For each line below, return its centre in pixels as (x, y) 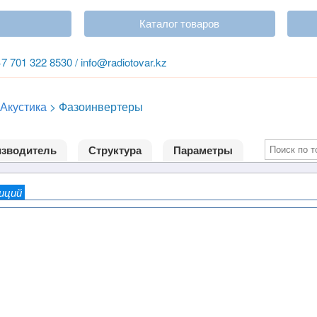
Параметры (203, 150)
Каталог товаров (180, 24)
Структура (115, 150)
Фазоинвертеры (101, 106)
